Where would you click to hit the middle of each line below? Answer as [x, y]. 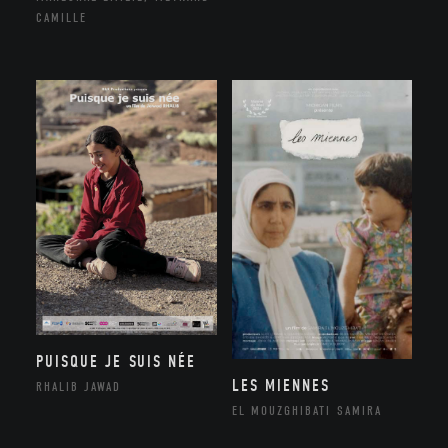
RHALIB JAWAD [78, 387]
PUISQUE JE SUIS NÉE [116, 362]
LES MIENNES [280, 385]
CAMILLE [61, 17]
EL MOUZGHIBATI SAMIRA [306, 410]
